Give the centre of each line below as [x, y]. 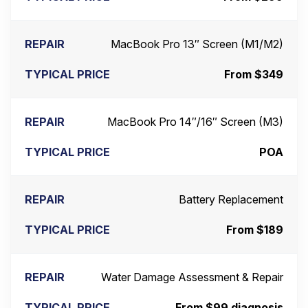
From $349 [254, 75]
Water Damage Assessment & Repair [192, 277]
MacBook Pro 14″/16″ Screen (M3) [195, 122]
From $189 [255, 230]
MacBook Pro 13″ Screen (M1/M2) [197, 44]
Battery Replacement [231, 200]
